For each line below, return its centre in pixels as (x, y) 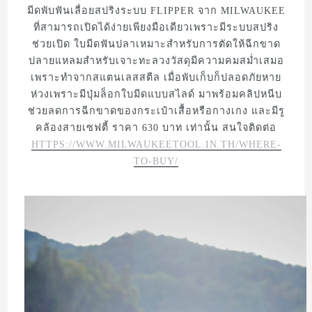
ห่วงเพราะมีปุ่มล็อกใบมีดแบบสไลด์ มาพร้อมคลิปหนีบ (156, 94)
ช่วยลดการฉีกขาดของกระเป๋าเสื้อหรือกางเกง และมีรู (156, 110)
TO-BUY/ (156, 161)
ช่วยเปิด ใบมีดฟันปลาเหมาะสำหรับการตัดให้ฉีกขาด (156, 44)
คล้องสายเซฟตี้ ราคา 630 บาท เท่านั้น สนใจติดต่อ (156, 127)
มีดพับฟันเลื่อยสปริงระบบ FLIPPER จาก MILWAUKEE (156, 10)
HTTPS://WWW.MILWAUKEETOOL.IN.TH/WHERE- (156, 144)
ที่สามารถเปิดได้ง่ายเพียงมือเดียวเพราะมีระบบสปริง (156, 27)
